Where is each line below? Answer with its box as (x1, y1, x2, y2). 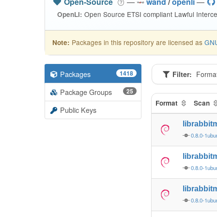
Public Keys (60, 105, 96, 115)
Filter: (170, 69, 194, 79)
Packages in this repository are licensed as (70, 37, 204, 47)
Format (155, 98, 180, 108)
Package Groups (60, 87, 112, 97)
